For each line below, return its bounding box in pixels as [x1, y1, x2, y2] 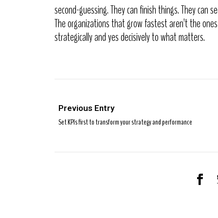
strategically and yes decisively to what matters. [54, 29, 205, 45]
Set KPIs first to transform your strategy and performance [58, 117, 192, 128]
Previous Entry [58, 103, 114, 113]
